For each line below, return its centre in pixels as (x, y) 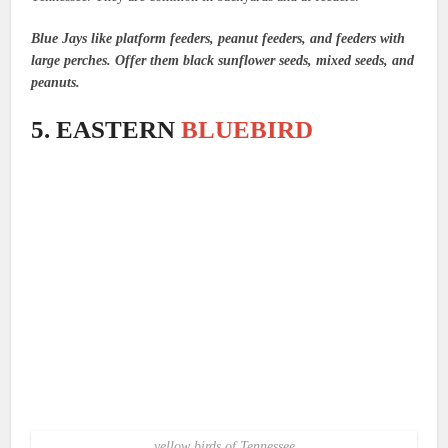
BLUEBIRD (247, 130)
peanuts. (58, 83)
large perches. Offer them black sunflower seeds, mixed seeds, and (223, 61)
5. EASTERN (106, 130)
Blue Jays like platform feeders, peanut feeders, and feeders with (218, 39)
